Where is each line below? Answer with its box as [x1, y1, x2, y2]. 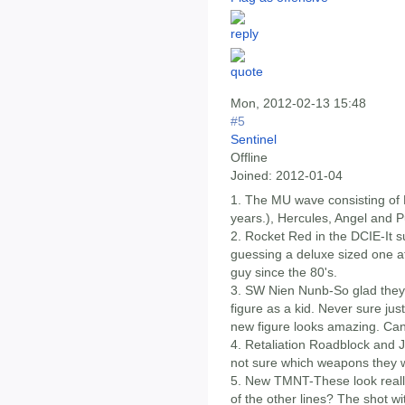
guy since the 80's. [231, 265, 337, 280]
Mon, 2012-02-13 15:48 [231, 95, 366, 110]
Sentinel [231, 131, 277, 146]
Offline [231, 149, 268, 165]
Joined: [231, 167, 272, 183]
